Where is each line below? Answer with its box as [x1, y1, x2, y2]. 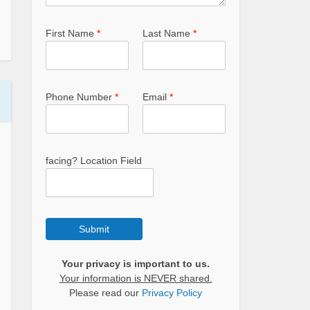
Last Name [143, 28, 193, 39]
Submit [79, 224, 109, 235]
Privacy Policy [142, 287, 202, 298]
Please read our [69, 287, 142, 298]
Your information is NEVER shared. [59, 273, 212, 284]
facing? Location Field [46, 155, 142, 166]
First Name [46, 28, 97, 39]
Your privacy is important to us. [62, 258, 210, 269]
